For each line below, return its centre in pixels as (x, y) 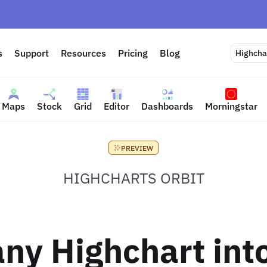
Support (32, 53)
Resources (84, 53)
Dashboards (167, 106)
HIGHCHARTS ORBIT (133, 178)
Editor (117, 106)
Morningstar (231, 106)
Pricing (133, 53)
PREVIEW (137, 148)
